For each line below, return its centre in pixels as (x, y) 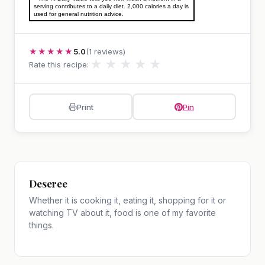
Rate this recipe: (59, 65)
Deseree (48, 184)
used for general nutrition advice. (79, 14)
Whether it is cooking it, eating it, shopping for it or (127, 201)
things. (41, 225)
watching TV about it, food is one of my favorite (122, 213)
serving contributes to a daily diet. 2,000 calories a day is (111, 7)
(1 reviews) (106, 52)
